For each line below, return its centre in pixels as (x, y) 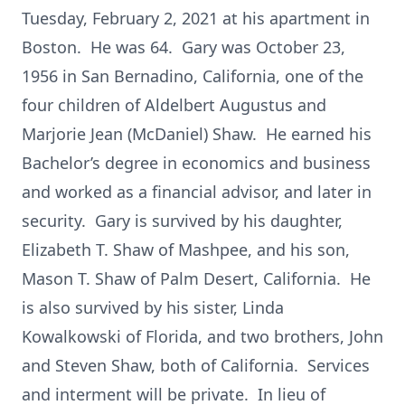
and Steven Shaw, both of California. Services (196, 365)
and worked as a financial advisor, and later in (197, 192)
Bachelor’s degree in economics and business (196, 163)
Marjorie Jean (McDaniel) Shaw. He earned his (197, 134)
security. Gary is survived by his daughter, (182, 221)
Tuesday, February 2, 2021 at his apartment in (196, 18)
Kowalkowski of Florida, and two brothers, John (202, 336)
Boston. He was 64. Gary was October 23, (184, 47)
